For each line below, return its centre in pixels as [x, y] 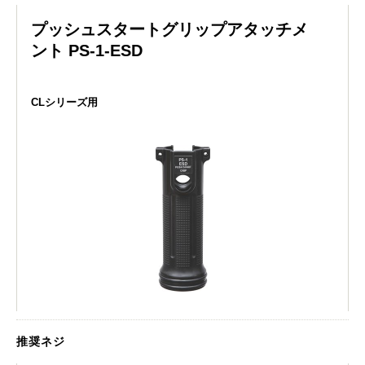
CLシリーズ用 [64, 102]
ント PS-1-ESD [87, 50]
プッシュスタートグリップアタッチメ [169, 29]
